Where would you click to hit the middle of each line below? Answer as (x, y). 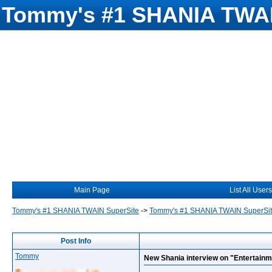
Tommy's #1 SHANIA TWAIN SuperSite (76, 211)
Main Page (92, 190)
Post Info (76, 241)
